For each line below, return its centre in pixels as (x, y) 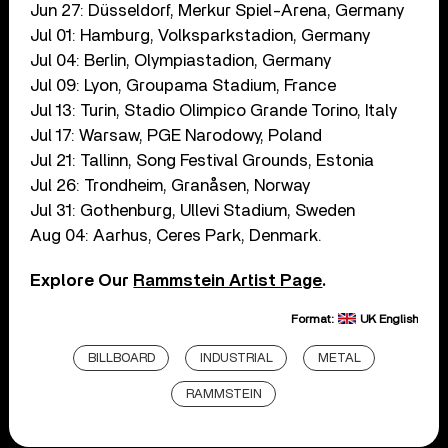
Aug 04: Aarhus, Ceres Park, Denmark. (176, 235)
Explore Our (82, 280)
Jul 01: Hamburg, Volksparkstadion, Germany (200, 35)
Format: (313, 318)
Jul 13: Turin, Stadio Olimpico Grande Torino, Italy (214, 110)
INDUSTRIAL (236, 358)
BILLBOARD (121, 358)
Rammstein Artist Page (228, 280)
